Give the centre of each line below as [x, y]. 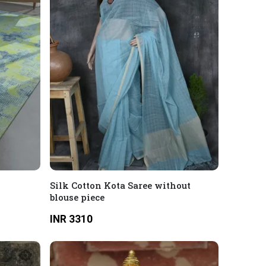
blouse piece [77, 197]
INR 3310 [71, 219]
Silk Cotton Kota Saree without [120, 185]
